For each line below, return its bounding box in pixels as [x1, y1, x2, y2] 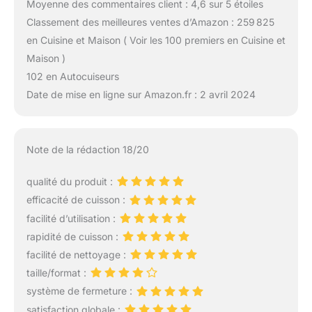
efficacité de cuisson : [26, 194, 128, 206]
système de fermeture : [26, 285, 135, 297]
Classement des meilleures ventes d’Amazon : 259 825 [26, 15, 274, 28]
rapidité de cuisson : [26, 230, 121, 242]
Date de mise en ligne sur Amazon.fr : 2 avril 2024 [26, 88, 256, 100]
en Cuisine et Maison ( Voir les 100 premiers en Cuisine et [26, 33, 286, 46]
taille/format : [26, 267, 89, 279]
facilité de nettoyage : [26, 249, 129, 260]
